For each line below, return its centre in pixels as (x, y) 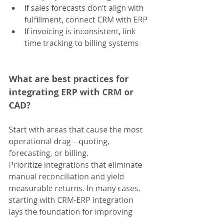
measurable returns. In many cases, (76, 188)
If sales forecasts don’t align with (85, 8)
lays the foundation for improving (72, 212)
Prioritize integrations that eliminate (77, 165)
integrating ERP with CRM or (72, 92)
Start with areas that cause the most (77, 130)
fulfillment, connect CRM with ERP (86, 20)
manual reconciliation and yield (67, 177)
